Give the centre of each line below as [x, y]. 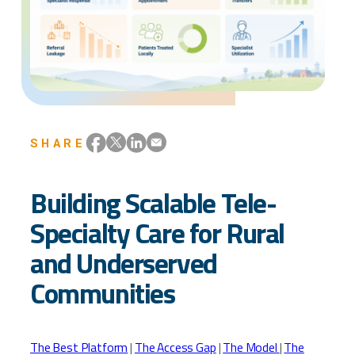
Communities [103, 293]
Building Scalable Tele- [153, 202]
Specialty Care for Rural [158, 233]
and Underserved [124, 263]
